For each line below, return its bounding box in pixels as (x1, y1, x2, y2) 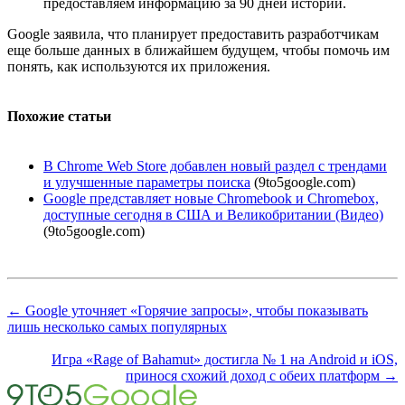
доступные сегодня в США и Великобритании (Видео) (43, 207, 383, 223)
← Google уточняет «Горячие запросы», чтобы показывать (7, 303, 368, 319)
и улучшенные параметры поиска (43, 174, 250, 191)
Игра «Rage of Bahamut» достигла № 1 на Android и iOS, (52, 352, 398, 368)
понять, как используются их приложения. (7, 58, 270, 74)
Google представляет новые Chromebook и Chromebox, (43, 191, 379, 207)
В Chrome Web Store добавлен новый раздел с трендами (43, 158, 387, 174)
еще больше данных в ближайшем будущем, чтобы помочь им (7, 42, 390, 58)
